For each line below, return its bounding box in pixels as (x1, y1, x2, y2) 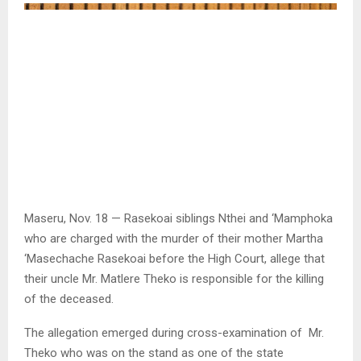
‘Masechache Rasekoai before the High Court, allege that (24, 251, 325, 266)
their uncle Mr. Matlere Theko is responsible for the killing (24, 271, 324, 286)
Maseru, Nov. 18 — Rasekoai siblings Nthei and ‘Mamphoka (24, 210, 333, 226)
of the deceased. (24, 291, 114, 306)
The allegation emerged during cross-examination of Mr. (24, 325, 324, 340)
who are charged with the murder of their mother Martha (24, 230, 323, 246)
